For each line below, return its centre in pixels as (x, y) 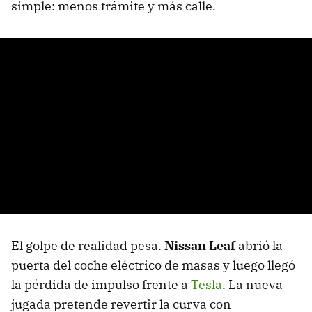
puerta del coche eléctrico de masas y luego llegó (153, 265)
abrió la (259, 246)
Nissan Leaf (200, 246)
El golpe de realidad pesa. (88, 246)
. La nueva (252, 285)
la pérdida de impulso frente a (101, 285)
